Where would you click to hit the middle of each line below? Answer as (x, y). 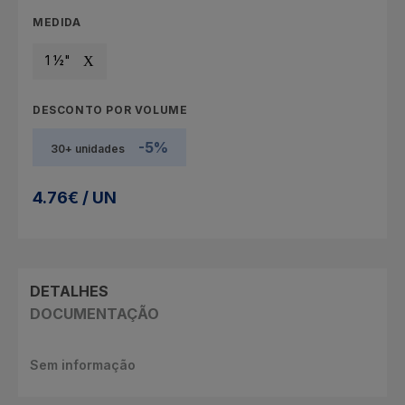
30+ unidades (88, 148)
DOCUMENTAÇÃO (94, 313)
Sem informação (82, 364)
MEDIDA (57, 22)
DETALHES (69, 291)
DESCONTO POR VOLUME (110, 109)
